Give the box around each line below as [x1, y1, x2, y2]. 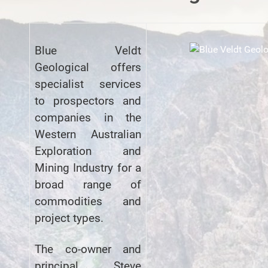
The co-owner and [35, 242, 141, 256]
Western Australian [35, 127, 141, 141]
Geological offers [35, 60, 141, 74]
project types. [35, 211, 103, 225]
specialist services [35, 77, 141, 91]
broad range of [35, 178, 141, 191]
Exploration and [35, 144, 141, 158]
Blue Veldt [35, 44, 141, 57]
